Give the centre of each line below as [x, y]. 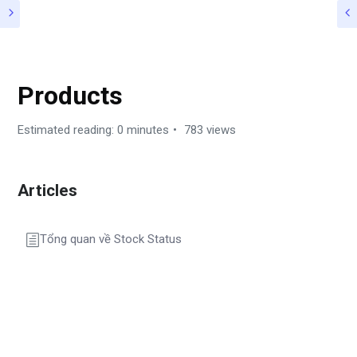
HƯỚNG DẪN [54, 60]
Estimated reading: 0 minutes [93, 130]
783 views [208, 130]
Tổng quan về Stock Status [111, 239]
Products [70, 96]
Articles [47, 190]
